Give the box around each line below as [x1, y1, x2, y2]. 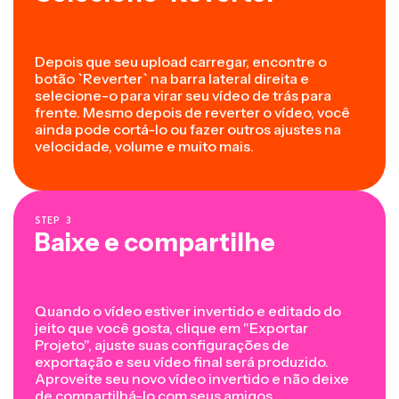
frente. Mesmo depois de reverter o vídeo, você [35, 103, 350, 122]
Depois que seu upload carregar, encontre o [35, 53, 327, 71]
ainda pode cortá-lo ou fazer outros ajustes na [35, 120, 341, 139]
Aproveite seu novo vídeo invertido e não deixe [35, 370, 349, 388]
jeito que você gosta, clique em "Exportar [35, 319, 308, 338]
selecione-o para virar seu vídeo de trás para [35, 86, 331, 105]
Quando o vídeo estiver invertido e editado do [35, 302, 341, 321]
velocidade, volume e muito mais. [35, 137, 254, 156]
